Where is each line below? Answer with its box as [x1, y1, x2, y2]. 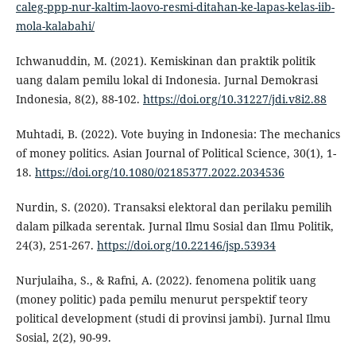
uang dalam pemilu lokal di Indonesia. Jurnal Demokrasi [15, 72, 318, 88]
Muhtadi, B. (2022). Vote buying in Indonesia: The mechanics [15, 126, 340, 142]
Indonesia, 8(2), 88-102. [15, 91, 143, 107]
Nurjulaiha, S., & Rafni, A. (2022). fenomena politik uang [15, 273, 316, 288]
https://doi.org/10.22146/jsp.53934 [96, 238, 276, 253]
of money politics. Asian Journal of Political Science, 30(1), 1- [15, 145, 336, 161]
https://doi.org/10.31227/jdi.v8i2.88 [142, 91, 327, 107]
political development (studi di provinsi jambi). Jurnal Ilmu [15, 311, 331, 327]
